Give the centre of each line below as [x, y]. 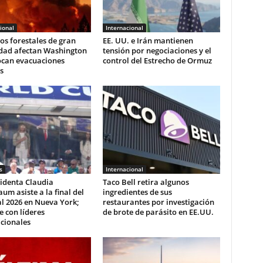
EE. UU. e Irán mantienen [148, 40]
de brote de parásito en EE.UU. [158, 212]
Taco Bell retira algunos [146, 182]
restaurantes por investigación [158, 202]
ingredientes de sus [137, 192]
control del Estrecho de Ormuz [157, 60]
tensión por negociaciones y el [157, 50]
